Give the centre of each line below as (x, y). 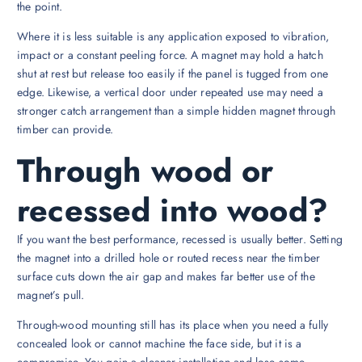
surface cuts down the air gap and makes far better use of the (166, 276)
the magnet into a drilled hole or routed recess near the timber (168, 257)
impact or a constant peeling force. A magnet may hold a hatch (170, 55)
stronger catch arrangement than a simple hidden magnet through (176, 111)
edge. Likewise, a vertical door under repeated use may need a (170, 93)
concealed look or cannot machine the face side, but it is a (160, 343)
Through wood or (145, 170)
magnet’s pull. (51, 295)
